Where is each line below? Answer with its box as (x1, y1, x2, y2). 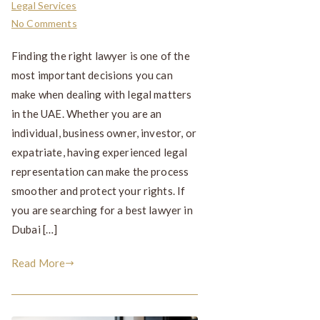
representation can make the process (11, 164, 189, 178)
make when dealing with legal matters (11, 87, 192, 101)
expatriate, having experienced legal (11, 145, 188, 159)
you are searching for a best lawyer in (11, 203, 193, 216)
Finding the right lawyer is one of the (11, 49, 190, 62)
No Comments (11, 16, 77, 29)
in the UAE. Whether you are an (11, 106, 162, 120)
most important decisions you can (11, 68, 173, 81)
